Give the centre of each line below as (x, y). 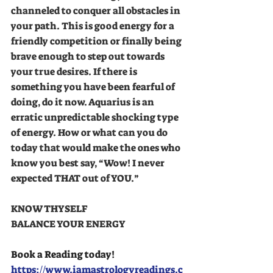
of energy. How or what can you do (90, 133)
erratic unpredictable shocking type (96, 117)
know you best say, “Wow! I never (89, 163)
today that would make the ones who (97, 148)
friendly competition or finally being (97, 41)
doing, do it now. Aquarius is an (83, 102)
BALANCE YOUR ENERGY (69, 224)
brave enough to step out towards (89, 56)
